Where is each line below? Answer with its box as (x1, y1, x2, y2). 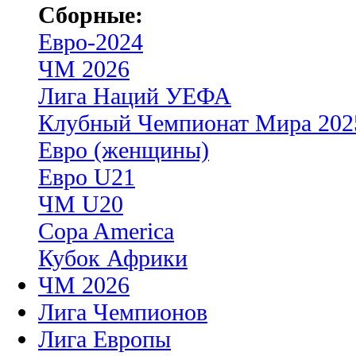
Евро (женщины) (38, 137, 209, 163)
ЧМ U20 (38, 191, 123, 217)
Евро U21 (38, 164, 135, 190)
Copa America (38, 218, 174, 244)
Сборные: (38, 2, 143, 28)
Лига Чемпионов (38, 299, 207, 325)
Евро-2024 (38, 29, 143, 55)
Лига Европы (38, 326, 171, 352)
